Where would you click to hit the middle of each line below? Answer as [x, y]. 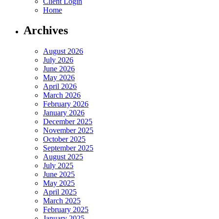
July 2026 [58, 60]
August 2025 [63, 157]
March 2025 [62, 201]
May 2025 [59, 183]
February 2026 [66, 104]
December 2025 [68, 122]
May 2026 [59, 78]
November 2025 [68, 131]
